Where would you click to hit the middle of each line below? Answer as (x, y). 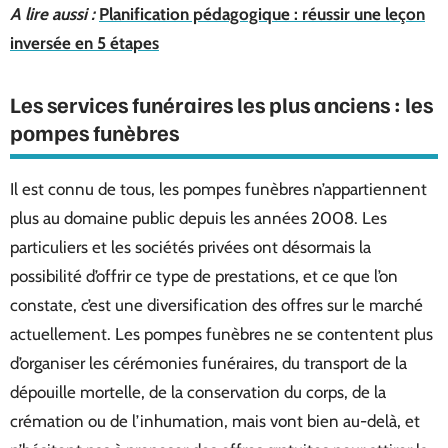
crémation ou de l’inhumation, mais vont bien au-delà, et (215, 420)
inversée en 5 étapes (84, 42)
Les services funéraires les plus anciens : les (221, 103)
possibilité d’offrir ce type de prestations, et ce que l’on (204, 275)
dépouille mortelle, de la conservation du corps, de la (198, 391)
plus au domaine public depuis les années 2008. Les (198, 217)
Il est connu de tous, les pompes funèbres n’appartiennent (218, 188)
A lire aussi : (52, 13)
